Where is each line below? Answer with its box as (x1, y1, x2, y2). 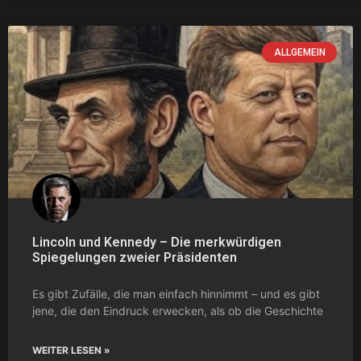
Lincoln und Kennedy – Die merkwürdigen (32, 234, 281, 250)
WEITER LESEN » (32, 343, 110, 356)
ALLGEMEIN (273, 46, 326, 58)
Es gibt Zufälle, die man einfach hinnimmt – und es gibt (32, 286, 320, 301)
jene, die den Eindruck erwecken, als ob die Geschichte (32, 303, 323, 317)
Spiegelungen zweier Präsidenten (32, 249, 237, 265)
